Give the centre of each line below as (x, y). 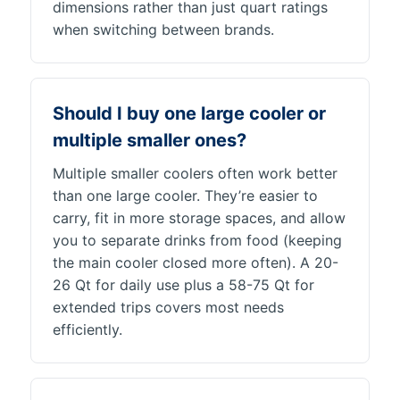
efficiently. (87, 329)
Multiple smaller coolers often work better (195, 173)
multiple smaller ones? (150, 140)
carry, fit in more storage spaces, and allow (199, 218)
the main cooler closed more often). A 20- (196, 262)
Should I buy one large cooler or (189, 113)
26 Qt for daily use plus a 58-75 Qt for (183, 285)
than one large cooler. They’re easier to (185, 196)
